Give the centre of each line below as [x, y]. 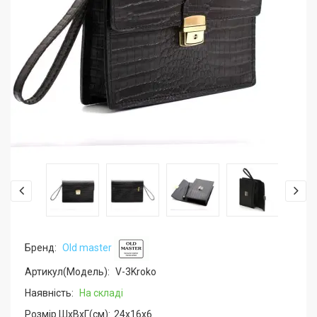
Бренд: [41, 248]
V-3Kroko [135, 272]
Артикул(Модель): [67, 272]
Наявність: [49, 293]
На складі [101, 293]
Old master [87, 248]
